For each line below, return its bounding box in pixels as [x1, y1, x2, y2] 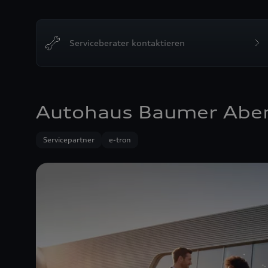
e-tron [109, 135, 131, 144]
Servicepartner [43, 135, 95, 144]
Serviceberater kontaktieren [69, 37, 185, 48]
